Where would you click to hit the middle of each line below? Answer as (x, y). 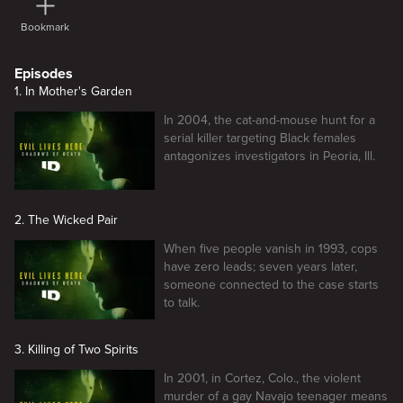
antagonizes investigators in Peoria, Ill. (269, 156)
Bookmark (45, 27)
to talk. (182, 303)
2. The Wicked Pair (66, 220)
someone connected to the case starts (271, 285)
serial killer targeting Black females (260, 138)
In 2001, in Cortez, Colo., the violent (262, 379)
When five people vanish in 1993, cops (271, 249)
